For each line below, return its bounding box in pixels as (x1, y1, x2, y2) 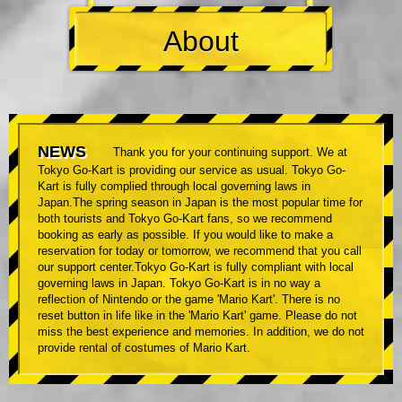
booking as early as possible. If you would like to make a (38, 228, 333, 242)
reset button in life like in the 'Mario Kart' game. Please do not (38, 309, 357, 323)
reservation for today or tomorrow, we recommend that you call (38, 244, 362, 258)
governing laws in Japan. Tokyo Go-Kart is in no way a (38, 276, 320, 291)
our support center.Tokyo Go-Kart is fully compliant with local (38, 260, 354, 275)
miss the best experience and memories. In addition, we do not (38, 325, 364, 339)
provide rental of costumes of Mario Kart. (38, 341, 250, 355)
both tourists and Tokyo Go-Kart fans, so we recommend (38, 212, 332, 226)
